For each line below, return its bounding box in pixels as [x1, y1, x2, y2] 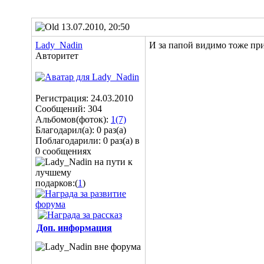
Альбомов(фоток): [35, 114, 111, 124]
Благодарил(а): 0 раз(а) [35, 125, 126, 135]
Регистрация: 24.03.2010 [35, 93, 133, 103]
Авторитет [35, 51, 78, 61]
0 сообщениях [35, 146, 91, 156]
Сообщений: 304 [35, 104, 102, 114]
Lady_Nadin [35, 40, 82, 50]
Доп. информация [37, 223, 112, 233]
